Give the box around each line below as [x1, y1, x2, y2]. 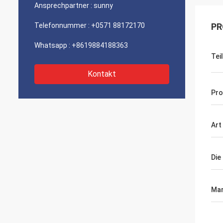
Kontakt [88, 69, 116, 79]
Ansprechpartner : [34, 1, 92, 9]
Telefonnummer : [34, 21, 90, 29]
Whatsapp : [34, 41, 70, 49]
